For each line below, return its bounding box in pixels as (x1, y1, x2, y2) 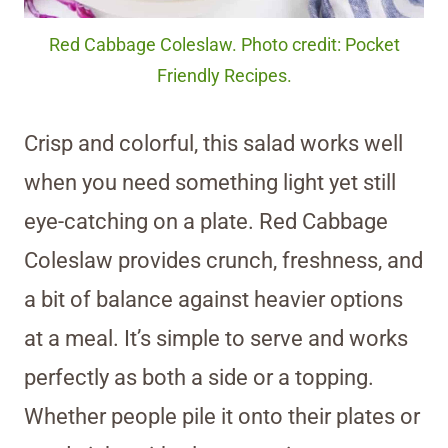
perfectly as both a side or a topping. (24, 365, 374, 391)
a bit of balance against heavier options (24, 287, 403, 313)
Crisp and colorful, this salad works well (24, 131, 403, 157)
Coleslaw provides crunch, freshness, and (24, 248, 423, 274)
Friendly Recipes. (156, 66, 292, 87)
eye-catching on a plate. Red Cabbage (24, 209, 388, 235)
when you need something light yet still (24, 170, 396, 196)
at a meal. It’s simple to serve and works (24, 326, 408, 352)
